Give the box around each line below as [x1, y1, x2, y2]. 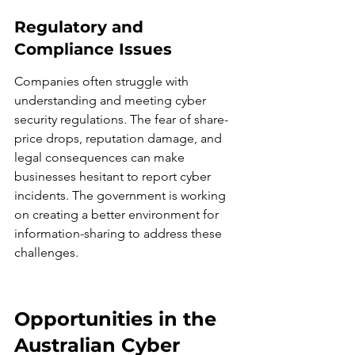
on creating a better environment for [14, 207, 222, 222]
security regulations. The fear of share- [14, 112, 228, 127]
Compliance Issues [14, 40, 172, 59]
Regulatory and [14, 17, 148, 36]
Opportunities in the [14, 307, 222, 330]
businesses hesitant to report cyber [14, 169, 214, 184]
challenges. [14, 245, 78, 260]
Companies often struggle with [14, 74, 192, 89]
